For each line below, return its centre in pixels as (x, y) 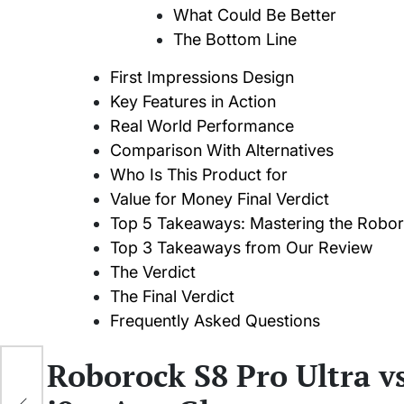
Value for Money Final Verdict (220, 199)
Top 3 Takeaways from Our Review (241, 248)
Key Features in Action (193, 102)
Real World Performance (202, 126)
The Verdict (153, 272)
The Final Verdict (172, 297)
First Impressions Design (202, 78)
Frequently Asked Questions (215, 321)
